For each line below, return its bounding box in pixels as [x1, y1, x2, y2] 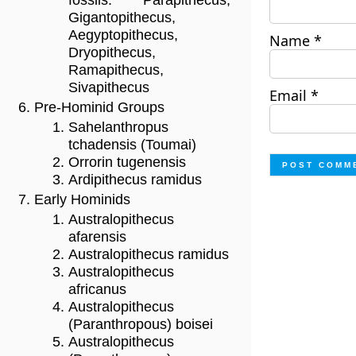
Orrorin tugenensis [68, 154, 186, 171]
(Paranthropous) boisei [68, 316, 213, 333]
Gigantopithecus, [68, 10, 176, 26]
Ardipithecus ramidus [68, 172, 202, 188]
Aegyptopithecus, [68, 27, 178, 44]
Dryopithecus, [68, 44, 156, 61]
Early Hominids [34, 192, 130, 208]
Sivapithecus [68, 79, 149, 96]
